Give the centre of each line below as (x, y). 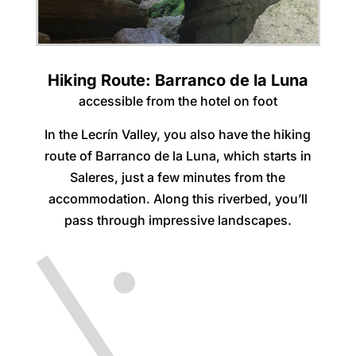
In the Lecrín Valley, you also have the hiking (178, 135)
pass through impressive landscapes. (178, 221)
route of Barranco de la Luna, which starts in (178, 156)
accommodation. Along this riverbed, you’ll (178, 199)
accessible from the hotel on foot (178, 101)
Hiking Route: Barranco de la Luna (178, 81)
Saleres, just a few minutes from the (178, 178)
